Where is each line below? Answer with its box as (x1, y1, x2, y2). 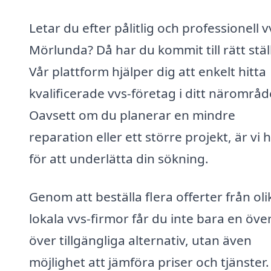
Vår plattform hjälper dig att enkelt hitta (29, 62, 266, 80)
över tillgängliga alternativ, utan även (29, 232, 252, 249)
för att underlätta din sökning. (29, 149, 209, 167)
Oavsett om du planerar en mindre (29, 106, 235, 123)
